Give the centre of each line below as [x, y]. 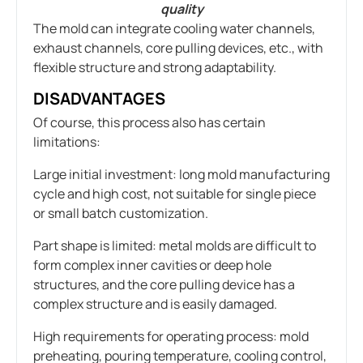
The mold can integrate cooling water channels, [174, 28]
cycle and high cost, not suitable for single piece [175, 193]
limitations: [67, 141]
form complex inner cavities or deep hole [152, 265]
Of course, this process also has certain [149, 122]
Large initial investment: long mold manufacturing [181, 174]
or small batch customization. [121, 213]
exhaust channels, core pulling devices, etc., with [178, 47]
